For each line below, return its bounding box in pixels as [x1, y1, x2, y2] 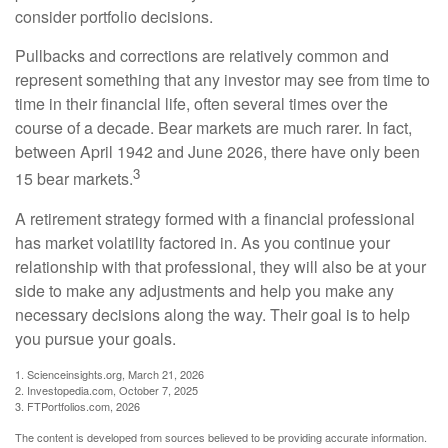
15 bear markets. [15, 167, 133, 191]
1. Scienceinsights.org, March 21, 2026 [15, 365, 204, 382]
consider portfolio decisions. [15, 5, 213, 29]
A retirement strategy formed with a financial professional [15, 206, 415, 230]
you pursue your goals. [15, 326, 176, 350]
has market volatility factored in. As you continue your [15, 230, 390, 254]
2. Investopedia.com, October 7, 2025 [15, 381, 198, 398]
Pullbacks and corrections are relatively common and [15, 44, 389, 68]
